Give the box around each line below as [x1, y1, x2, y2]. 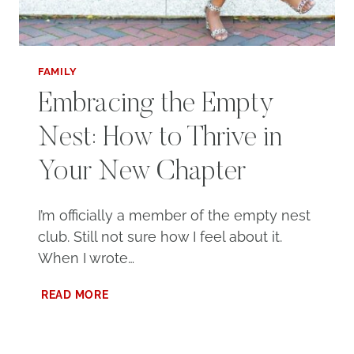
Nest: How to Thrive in [38, 125, 282, 154]
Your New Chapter [38, 159, 246, 188]
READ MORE [41, 288, 109, 302]
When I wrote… [38, 250, 134, 267]
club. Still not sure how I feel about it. [38, 228, 282, 246]
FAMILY [38, 65, 77, 77]
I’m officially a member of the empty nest [38, 207, 311, 224]
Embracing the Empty [38, 91, 274, 120]
